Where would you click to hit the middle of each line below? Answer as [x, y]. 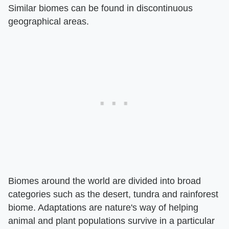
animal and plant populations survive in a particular [111, 221]
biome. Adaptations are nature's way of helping [103, 208]
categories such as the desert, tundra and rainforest [113, 194]
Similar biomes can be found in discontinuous [100, 8]
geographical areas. [49, 21]
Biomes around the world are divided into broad [105, 181]
